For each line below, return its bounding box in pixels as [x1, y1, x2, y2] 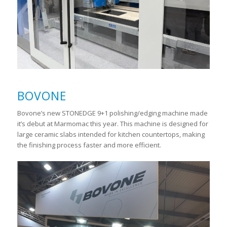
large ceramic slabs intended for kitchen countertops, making [17, 129, 205, 139]
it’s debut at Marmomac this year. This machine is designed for [17, 119, 208, 128]
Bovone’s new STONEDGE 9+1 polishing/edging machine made [17, 108, 208, 118]
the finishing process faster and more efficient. [17, 140, 161, 149]
